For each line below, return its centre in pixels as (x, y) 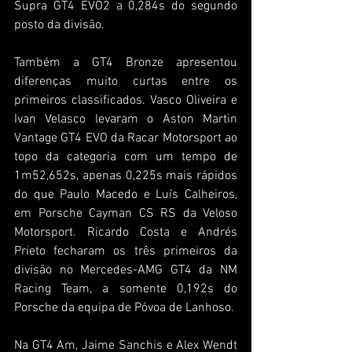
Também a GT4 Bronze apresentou (126, 62)
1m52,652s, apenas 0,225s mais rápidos (126, 176)
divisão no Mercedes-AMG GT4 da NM (126, 270)
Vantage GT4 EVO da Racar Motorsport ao (126, 138)
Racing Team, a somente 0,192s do (126, 289)
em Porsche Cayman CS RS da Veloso (126, 213)
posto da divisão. (59, 25)
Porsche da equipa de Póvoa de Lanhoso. (124, 308)
